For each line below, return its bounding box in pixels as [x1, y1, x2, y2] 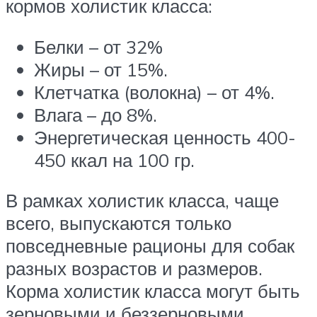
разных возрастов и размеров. [6, 257, 263, 280]
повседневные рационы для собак [6, 234, 294, 258]
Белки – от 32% [34, 35, 163, 58]
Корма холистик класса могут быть [6, 279, 300, 303]
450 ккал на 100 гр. [34, 148, 195, 171]
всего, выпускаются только [6, 212, 231, 235]
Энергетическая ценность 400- [34, 125, 296, 149]
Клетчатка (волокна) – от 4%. [34, 80, 275, 103]
